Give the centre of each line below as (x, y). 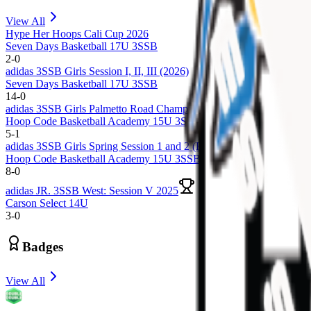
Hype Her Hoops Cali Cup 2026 (77, 33)
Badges (43, 247)
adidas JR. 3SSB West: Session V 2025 (92, 190)
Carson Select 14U (47, 203)
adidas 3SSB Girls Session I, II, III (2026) (97, 71)
